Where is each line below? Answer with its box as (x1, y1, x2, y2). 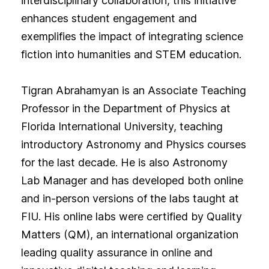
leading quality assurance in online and (20, 246, 213, 259)
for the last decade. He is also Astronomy (20, 156, 228, 169)
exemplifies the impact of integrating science (20, 30, 243, 43)
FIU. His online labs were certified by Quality (20, 210, 242, 223)
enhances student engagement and (20, 12, 197, 25)
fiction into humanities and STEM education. (20, 48, 241, 61)
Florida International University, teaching (20, 120, 223, 133)
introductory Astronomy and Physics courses (20, 138, 246, 151)
